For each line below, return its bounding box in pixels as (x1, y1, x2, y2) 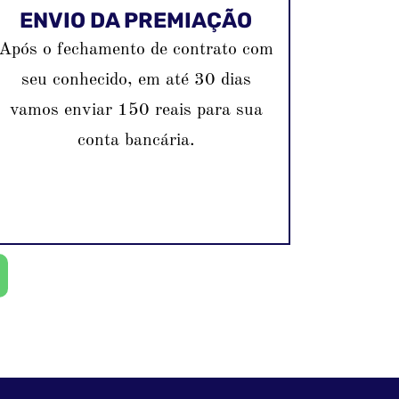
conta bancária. (77, 132, 195, 151)
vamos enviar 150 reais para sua (9, 102, 263, 120)
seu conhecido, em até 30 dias (20, 71, 251, 90)
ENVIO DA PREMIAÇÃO (20, 8, 253, 34)
